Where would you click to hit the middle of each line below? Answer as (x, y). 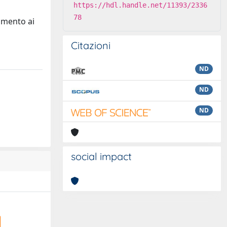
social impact (101, 156)
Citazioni (91, 45)
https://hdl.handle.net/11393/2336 (140, 5)
